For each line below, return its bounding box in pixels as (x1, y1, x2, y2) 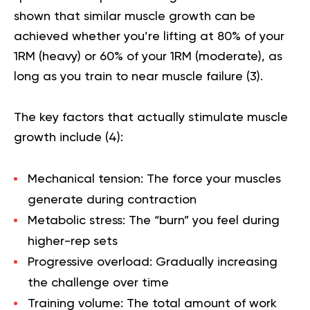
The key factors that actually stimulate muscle (14, 111, 288, 124)
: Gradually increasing (149, 255, 277, 268)
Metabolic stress (28, 214, 122, 227)
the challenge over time (28, 276, 169, 289)
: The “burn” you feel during (122, 214, 280, 227)
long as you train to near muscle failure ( (14, 70, 250, 83)
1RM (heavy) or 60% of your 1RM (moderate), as (14, 50, 282, 63)
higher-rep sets (28, 235, 118, 248)
